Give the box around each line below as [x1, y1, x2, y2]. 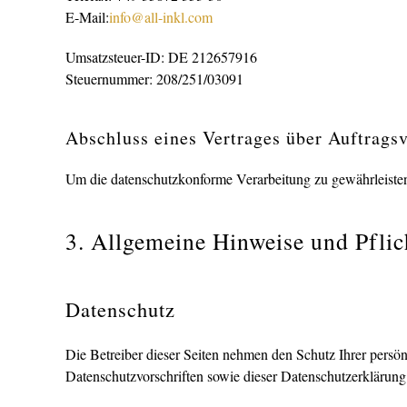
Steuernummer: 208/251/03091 [65, 69, 243, 88]
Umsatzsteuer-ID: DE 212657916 [65, 47, 257, 66]
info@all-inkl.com [109, 7, 213, 26]
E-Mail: [65, 7, 109, 26]
